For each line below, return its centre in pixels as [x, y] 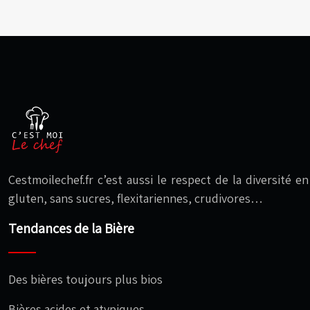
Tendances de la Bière [71, 228]
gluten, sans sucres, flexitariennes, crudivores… [136, 198]
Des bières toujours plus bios [85, 279]
